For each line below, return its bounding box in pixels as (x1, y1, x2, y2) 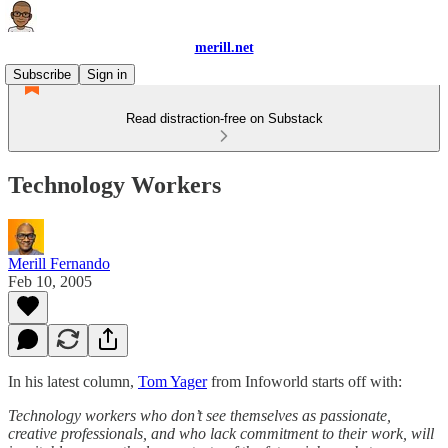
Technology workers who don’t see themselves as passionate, (8, 406, 391, 424)
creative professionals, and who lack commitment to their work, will (8, 424, 434, 442)
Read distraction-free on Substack (125, 111, 323, 126)
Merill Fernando (8, 254, 110, 272)
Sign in (87, 67, 127, 82)
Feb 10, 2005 (8, 272, 92, 290)
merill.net (194, 40, 254, 55)
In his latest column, (8, 372, 138, 390)
